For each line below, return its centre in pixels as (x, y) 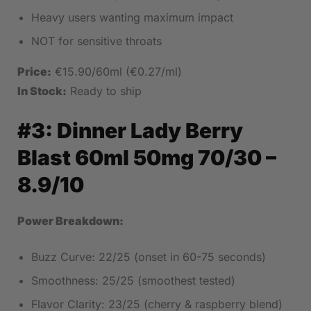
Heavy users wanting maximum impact (132, 18)
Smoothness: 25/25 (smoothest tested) (133, 281)
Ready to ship (104, 91)
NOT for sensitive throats (96, 41)
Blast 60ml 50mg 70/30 (140, 158)
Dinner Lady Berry (150, 131)
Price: (34, 72)
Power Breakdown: (70, 221)
